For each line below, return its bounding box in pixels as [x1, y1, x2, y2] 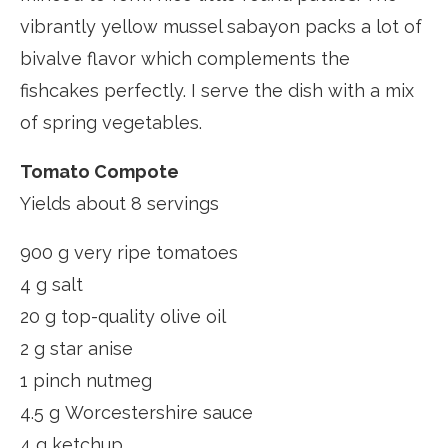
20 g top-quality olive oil [20, 305, 226, 327]
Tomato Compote [20, 160, 179, 182]
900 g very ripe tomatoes [20, 241, 238, 263]
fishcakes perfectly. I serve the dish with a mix [20, 79, 414, 101]
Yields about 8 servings [20, 192, 219, 214]
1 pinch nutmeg [20, 369, 152, 391]
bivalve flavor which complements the [20, 47, 350, 69]
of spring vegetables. [20, 111, 202, 133]
